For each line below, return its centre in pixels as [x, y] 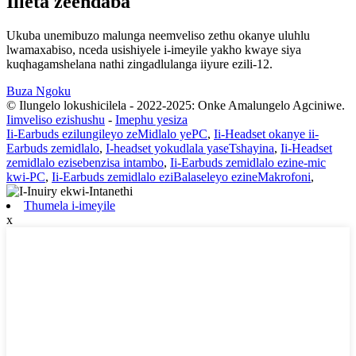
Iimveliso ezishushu [56, 120]
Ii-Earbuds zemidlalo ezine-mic [248, 163]
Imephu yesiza [151, 120]
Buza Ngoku [39, 91]
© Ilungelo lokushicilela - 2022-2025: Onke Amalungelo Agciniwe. [176, 106]
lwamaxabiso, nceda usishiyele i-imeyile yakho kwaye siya [154, 50]
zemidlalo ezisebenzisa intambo [85, 163]
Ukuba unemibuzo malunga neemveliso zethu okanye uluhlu [158, 36]
